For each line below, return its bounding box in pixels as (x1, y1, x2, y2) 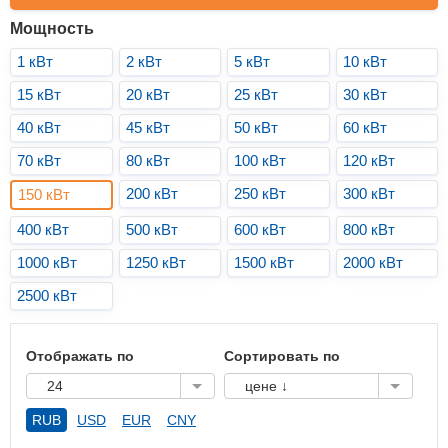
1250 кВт (125, 254, 186, 271)
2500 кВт (17, 287, 77, 304)
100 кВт (234, 152, 286, 169)
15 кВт (17, 86, 61, 103)
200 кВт (125, 185, 178, 202)
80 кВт (125, 152, 170, 169)
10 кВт (342, 53, 387, 70)
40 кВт (17, 119, 61, 136)
